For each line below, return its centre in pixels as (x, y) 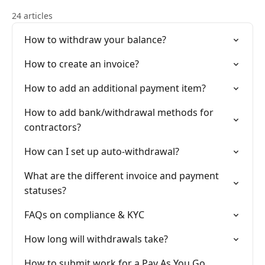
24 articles (32, 16)
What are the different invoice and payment (122, 176)
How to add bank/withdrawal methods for (119, 112)
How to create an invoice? (82, 64)
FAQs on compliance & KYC (84, 215)
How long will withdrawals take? (96, 239)
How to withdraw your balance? (95, 40)
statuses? (45, 190)
